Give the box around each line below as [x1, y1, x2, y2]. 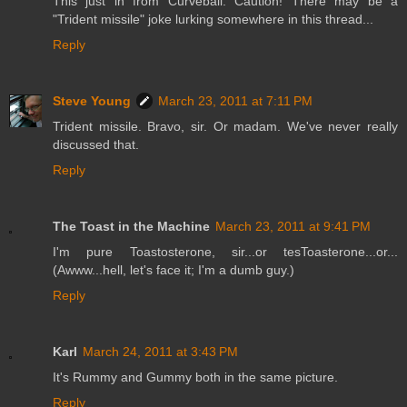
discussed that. [53, 137, 139, 153]
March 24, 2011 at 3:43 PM [83, 344, 238, 360]
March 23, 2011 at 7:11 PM [158, 94, 313, 109]
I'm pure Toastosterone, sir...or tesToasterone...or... [53, 244, 398, 260]
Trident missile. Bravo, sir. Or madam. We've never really [53, 119, 398, 134]
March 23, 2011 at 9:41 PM [215, 219, 371, 234]
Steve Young [53, 94, 131, 109]
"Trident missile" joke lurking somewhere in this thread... [53, 12, 373, 27]
